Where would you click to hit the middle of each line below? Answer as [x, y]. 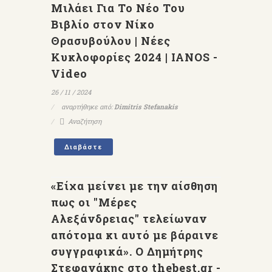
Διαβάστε [83, 147]
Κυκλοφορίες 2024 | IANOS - [134, 57]
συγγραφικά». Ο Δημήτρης [127, 251]
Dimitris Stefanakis [146, 107]
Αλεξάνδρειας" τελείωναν [129, 219]
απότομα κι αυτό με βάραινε [135, 235]
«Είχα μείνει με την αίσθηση [134, 186]
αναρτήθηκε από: [87, 107]
